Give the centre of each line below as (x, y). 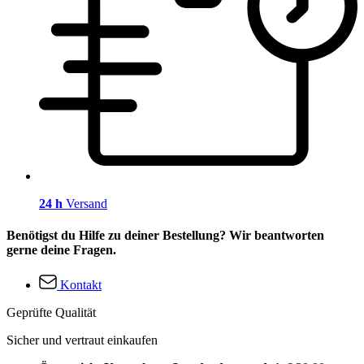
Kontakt (81, 285)
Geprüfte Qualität (51, 313)
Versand (85, 203)
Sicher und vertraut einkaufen (82, 340)
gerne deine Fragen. (61, 249)
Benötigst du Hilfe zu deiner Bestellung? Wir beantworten (165, 235)
